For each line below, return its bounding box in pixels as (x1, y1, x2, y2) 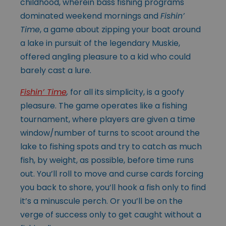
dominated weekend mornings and (20, 10, 160, 22)
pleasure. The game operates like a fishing (20, 99, 187, 111)
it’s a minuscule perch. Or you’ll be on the (20, 195, 183, 207)
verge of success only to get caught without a (20, 208, 201, 220)
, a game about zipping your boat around (40, 23, 201, 35)
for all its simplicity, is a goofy (68, 86, 184, 98)
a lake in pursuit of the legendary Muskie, (20, 37, 180, 49)
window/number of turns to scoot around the (20, 127, 200, 139)
